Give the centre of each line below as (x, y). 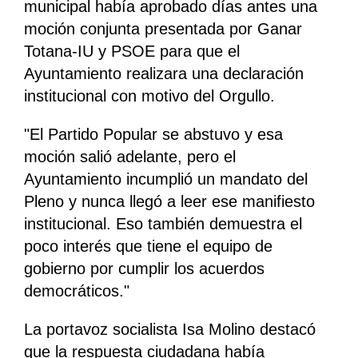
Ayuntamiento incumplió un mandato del (166, 179)
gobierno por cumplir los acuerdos (144, 269)
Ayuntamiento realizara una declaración (164, 74)
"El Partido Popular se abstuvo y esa (153, 135)
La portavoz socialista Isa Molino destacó (170, 330)
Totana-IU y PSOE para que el (132, 52)
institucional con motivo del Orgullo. (149, 96)
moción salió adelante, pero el (130, 157)
